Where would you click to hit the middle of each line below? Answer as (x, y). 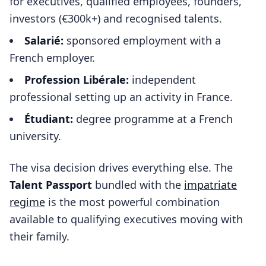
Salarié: (44, 40)
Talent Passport (51, 185)
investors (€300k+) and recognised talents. (116, 18)
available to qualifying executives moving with (126, 219)
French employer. (52, 58)
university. (35, 136)
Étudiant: (49, 119)
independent (162, 80)
